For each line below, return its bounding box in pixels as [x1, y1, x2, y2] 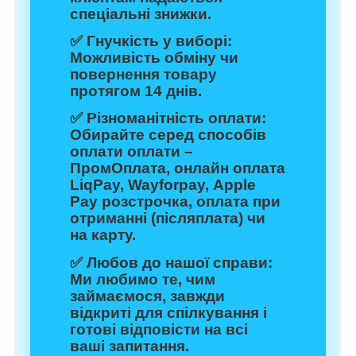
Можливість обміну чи [70, 49, 238, 67]
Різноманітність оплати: [87, 110, 266, 127]
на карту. [70, 226, 136, 244]
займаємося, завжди [70, 287, 225, 304]
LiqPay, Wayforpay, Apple [70, 176, 256, 194]
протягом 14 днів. [70, 83, 202, 100]
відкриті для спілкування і [70, 304, 267, 321]
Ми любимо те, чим [70, 270, 215, 288]
